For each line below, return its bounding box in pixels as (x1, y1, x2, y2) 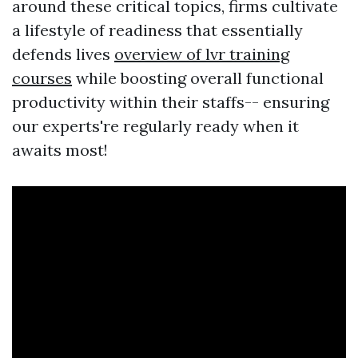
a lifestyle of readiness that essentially (12, 20, 303, 40)
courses (12, 68, 72, 88)
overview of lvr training (114, 44, 289, 64)
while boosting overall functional (72, 68, 324, 88)
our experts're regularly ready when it (12, 116, 299, 136)
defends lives (12, 44, 114, 64)
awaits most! (12, 140, 108, 160)
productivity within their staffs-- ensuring (12, 92, 329, 112)
